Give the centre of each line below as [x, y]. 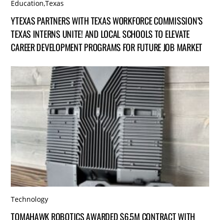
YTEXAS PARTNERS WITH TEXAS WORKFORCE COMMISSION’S [107, 20]
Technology [30, 199]
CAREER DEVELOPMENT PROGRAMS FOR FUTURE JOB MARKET [107, 47]
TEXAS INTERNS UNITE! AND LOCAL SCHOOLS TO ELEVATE [100, 33]
